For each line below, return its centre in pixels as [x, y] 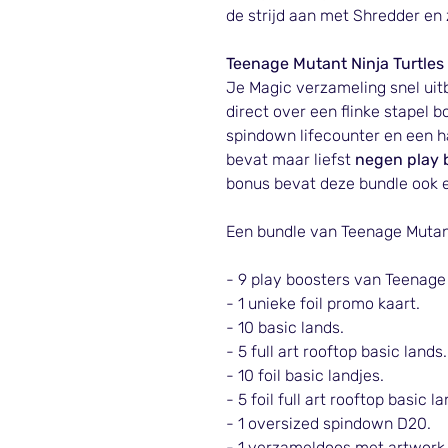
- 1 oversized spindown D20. [328, 423]
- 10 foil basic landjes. [305, 375]
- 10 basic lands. [285, 327]
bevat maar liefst [290, 159]
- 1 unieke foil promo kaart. [323, 303]
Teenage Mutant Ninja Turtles [335, 63]
